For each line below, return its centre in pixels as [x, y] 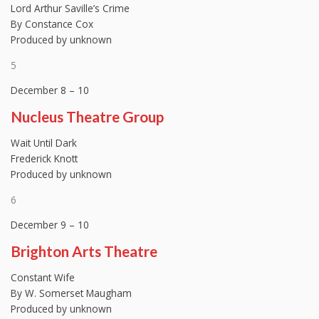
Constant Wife [43, 278]
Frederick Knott [44, 159]
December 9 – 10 [50, 225]
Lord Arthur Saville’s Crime [70, 9]
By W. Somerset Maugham [71, 293]
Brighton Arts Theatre [84, 251]
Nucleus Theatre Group [87, 117]
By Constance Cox [52, 24]
